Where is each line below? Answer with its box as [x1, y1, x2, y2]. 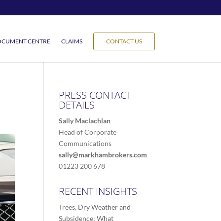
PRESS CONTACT [59, 88, 132, 102]
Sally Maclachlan [59, 116, 111, 125]
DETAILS [59, 98, 95, 111]
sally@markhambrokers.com [59, 150, 147, 159]
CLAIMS [61, 37, 82, 45]
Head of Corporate [59, 128, 117, 136]
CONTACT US [106, 37, 142, 45]
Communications [59, 139, 112, 147]
